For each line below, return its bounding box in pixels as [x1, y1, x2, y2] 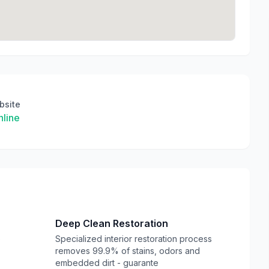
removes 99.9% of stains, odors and [55, 246, 200, 256]
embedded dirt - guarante [55, 258, 159, 268]
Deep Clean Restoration [55, 217, 168, 229]
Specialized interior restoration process [55, 234, 212, 244]
